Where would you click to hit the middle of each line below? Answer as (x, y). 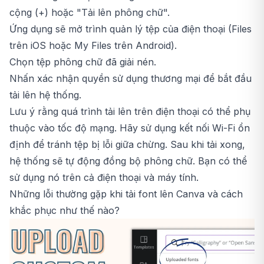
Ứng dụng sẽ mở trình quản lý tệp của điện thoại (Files (131, 29)
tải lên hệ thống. (45, 95)
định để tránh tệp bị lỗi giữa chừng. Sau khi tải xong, (127, 144)
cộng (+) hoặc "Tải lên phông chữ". (90, 12)
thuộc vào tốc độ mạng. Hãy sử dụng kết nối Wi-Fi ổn (130, 128)
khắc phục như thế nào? (65, 210)
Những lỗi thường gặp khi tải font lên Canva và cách (126, 194)
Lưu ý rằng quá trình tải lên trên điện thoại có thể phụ (130, 111)
